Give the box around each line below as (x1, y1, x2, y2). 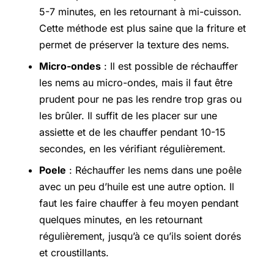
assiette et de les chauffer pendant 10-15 (39, 125, 226, 138)
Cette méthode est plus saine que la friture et (39, 21, 246, 34)
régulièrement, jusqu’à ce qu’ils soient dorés (39, 229, 241, 242)
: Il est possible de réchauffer (101, 59, 238, 72)
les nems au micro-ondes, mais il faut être (39, 76, 232, 89)
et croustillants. (39, 246, 109, 259)
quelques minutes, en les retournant (39, 213, 202, 226)
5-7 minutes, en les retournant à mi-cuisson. (39, 5, 242, 18)
